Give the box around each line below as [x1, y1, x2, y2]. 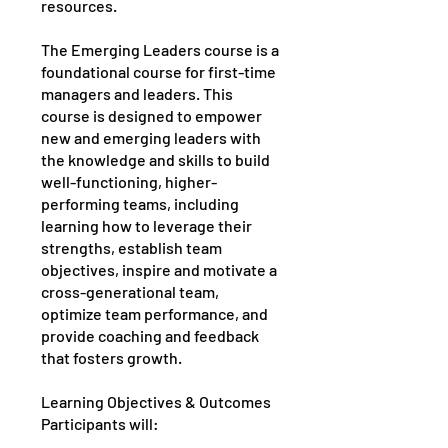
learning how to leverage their [41, 216, 252, 235]
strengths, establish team [41, 238, 222, 257]
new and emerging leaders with [41, 128, 261, 147]
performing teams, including [41, 194, 239, 213]
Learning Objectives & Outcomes [41, 392, 271, 411]
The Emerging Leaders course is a [41, 40, 279, 59]
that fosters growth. [41, 348, 182, 367]
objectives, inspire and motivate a [41, 260, 277, 279]
